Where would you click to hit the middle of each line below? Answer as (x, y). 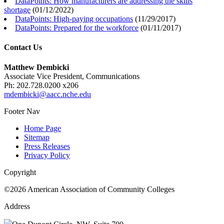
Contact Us (23, 47)
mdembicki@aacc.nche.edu (47, 94)
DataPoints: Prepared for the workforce (77, 28)
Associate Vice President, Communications (72, 76)
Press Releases (47, 146)
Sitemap (37, 137)
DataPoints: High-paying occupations (74, 19)
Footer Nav (22, 111)
